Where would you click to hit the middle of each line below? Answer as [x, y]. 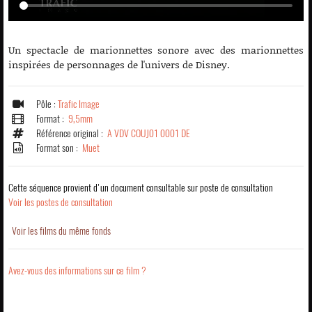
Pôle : [47, 104]
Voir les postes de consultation [61, 202]
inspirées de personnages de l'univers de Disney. [119, 64]
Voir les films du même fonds [61, 231]
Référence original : [72, 133]
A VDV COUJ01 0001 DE [149, 133]
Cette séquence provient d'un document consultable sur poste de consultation [141, 187]
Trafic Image [79, 104]
